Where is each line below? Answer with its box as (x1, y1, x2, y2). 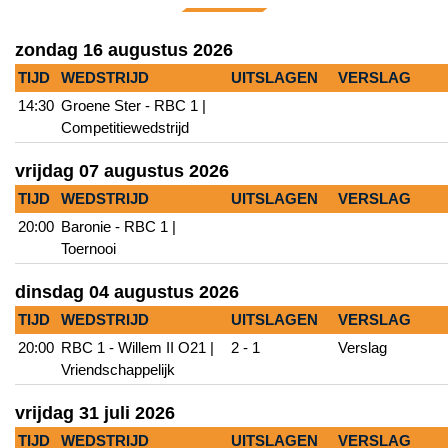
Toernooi (60, 240, 116, 257)
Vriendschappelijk (60, 361, 175, 378)
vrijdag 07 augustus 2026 (15, 161, 229, 181)
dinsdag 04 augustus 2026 (15, 282, 239, 302)
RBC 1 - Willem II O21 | (60, 339, 214, 356)
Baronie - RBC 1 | (60, 218, 176, 235)
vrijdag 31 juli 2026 (15, 403, 175, 423)
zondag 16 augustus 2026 (15, 40, 233, 60)
